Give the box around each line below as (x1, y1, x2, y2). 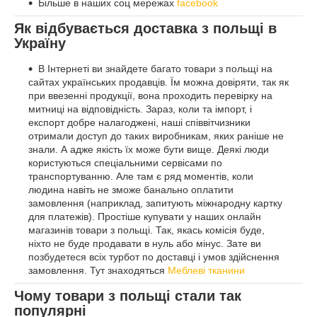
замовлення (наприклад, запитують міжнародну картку (28, 197, 282, 209)
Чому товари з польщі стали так (14, 288, 241, 304)
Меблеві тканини (168, 265, 245, 277)
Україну (14, 35, 66, 52)
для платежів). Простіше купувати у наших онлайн (28, 211, 261, 223)
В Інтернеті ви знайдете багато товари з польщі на (38, 63, 272, 75)
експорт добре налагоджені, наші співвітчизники (28, 117, 250, 129)
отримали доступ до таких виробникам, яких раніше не (28, 130, 284, 142)
